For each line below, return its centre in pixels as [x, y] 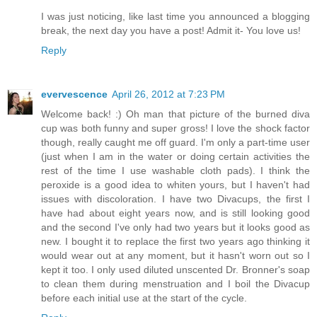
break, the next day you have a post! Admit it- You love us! [171, 31]
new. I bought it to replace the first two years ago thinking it [175, 242]
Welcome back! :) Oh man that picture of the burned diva [175, 114]
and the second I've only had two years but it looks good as [175, 227]
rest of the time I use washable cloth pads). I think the [175, 171]
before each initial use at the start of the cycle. [144, 298]
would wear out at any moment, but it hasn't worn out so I [175, 256]
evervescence [74, 94]
